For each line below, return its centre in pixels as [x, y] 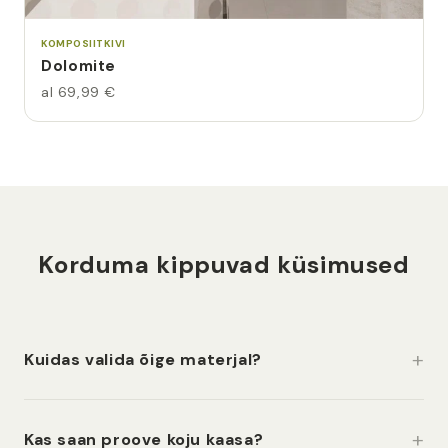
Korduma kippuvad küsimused [224, 264]
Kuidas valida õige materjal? [143, 359]
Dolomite [79, 66]
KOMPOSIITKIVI [83, 43]
